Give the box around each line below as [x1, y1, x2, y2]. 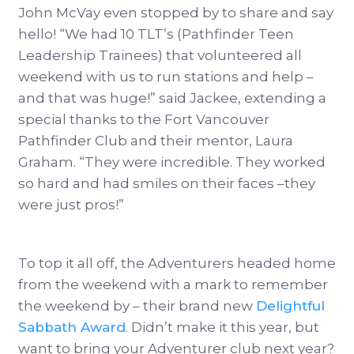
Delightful [256, 298, 325, 314]
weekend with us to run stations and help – [18, 69, 314, 85]
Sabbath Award [18, 319, 126, 336]
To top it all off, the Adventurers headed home [18, 255, 336, 272]
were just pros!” [18, 197, 124, 213]
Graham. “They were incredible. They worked [18, 154, 326, 171]
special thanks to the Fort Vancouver [18, 111, 269, 128]
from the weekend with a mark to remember [18, 277, 328, 293]
